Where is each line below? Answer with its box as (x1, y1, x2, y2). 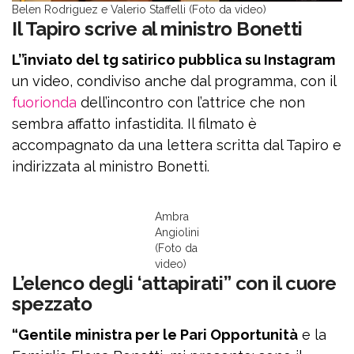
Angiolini (155, 226, 199, 239)
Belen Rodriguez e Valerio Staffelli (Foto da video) (12, 3, 266, 16)
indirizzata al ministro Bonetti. (12, 158, 209, 175)
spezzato (12, 292, 92, 315)
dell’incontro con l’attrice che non (81, 94, 305, 111)
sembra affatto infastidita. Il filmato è (12, 115, 257, 132)
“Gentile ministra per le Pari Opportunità (12, 326, 298, 343)
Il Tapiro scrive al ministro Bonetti (12, 17, 303, 40)
